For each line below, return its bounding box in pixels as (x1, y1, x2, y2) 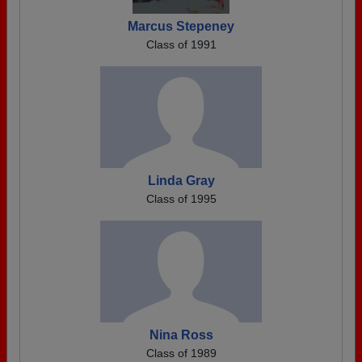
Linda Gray (147, 174, 215, 187)
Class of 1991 (145, 38, 217, 51)
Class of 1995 (145, 192, 217, 205)
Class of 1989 (145, 347, 217, 360)
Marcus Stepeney (128, 19, 234, 33)
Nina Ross (149, 328, 213, 342)
